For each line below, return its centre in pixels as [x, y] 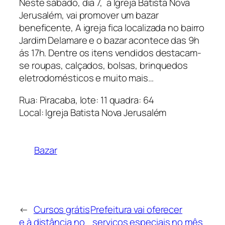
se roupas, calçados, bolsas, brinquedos [104, 66]
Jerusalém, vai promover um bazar [89, 15]
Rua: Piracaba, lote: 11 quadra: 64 [87, 100]
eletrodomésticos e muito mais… [86, 78]
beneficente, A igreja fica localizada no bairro [112, 28]
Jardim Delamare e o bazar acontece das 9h [109, 40]
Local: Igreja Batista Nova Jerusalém [93, 112]
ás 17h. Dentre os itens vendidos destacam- [110, 53]
